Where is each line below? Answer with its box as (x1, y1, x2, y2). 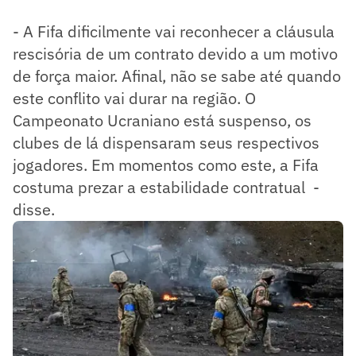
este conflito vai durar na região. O (13, 87, 256, 109)
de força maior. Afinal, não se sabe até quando (13, 64, 341, 87)
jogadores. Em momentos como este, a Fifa (13, 153, 319, 176)
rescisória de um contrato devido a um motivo (13, 42, 338, 64)
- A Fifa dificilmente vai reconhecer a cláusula (13, 20, 335, 42)
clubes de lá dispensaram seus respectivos (13, 131, 319, 153)
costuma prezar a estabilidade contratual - (13, 176, 319, 198)
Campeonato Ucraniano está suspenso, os (13, 109, 311, 131)
